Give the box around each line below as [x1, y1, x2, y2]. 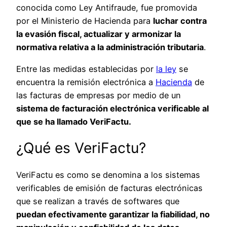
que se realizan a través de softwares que [16, 196, 179, 207]
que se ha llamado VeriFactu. [16, 116, 131, 127]
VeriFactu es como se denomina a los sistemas [16, 170, 200, 180]
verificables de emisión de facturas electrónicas [16, 183, 203, 194]
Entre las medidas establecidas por [16, 63, 156, 74]
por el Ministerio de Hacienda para [16, 16, 153, 26]
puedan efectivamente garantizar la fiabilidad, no [16, 209, 210, 220]
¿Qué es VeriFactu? [16, 139, 146, 157]
